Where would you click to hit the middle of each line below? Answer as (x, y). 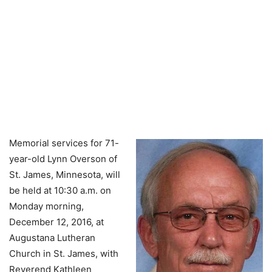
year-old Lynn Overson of (63, 159)
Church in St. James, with (64, 253)
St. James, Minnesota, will (65, 175)
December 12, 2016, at (56, 222)
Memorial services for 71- (64, 143)
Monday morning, (46, 206)
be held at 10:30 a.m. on (60, 190)
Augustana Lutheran (52, 238)
